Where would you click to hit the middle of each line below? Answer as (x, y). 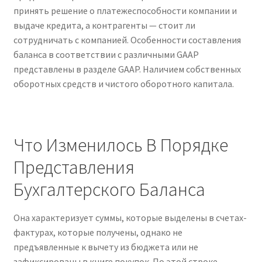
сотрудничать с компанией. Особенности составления (127, 39)
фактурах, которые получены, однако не (98, 232)
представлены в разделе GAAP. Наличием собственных (127, 69)
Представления (74, 168)
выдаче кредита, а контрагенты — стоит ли (104, 25)
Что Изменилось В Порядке (120, 145)
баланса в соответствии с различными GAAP (106, 54)
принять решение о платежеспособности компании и (125, 10)
